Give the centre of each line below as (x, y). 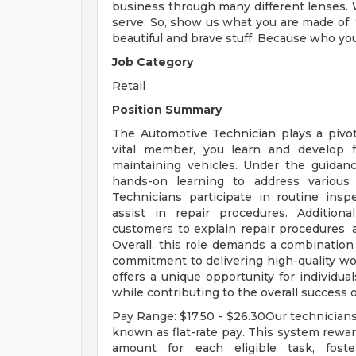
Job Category (153, 62)
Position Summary (167, 110)
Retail (129, 86)
